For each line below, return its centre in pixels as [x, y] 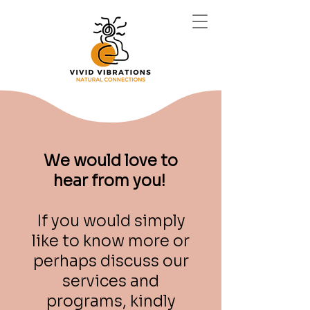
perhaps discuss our [111, 261]
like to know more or [111, 241]
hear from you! [111, 181]
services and [111, 281]
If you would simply [111, 221]
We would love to [111, 161]
